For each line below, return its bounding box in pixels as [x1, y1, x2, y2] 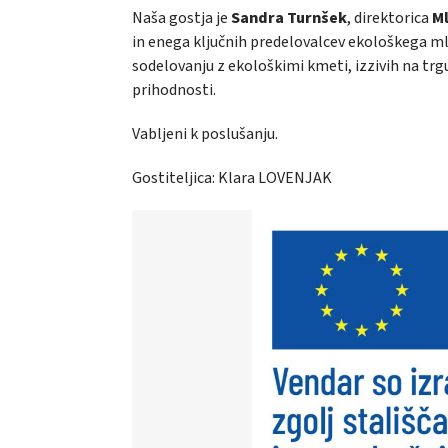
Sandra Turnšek [231, 6, 347, 29]
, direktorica [347, 6, 432, 29]
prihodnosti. [132, 78, 216, 101]
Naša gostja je [132, 6, 231, 29]
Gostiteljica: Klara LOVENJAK [132, 166, 332, 189]
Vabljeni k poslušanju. [132, 122, 281, 145]
